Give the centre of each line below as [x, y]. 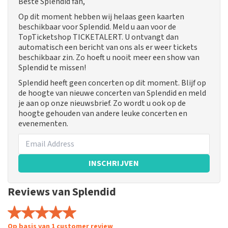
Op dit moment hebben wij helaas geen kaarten [101, 17]
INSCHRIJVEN [114, 164]
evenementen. [43, 124]
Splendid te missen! [52, 68]
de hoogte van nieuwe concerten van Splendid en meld [112, 93]
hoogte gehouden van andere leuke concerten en [103, 114]
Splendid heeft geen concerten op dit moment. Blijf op [112, 83]
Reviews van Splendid [62, 192]
